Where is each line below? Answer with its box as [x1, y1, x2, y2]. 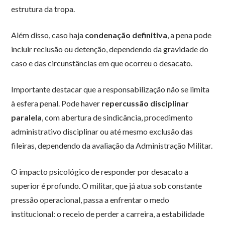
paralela [11, 113, 42, 123]
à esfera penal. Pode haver [11, 98, 102, 108]
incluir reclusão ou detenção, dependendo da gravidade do [11, 44, 209, 54]
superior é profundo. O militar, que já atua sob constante [11, 181, 202, 191]
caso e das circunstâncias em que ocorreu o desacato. [11, 58, 193, 68]
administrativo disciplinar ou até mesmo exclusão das [11, 127, 193, 137]
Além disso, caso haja [11, 30, 85, 40]
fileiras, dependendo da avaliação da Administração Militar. [11, 141, 213, 151]
